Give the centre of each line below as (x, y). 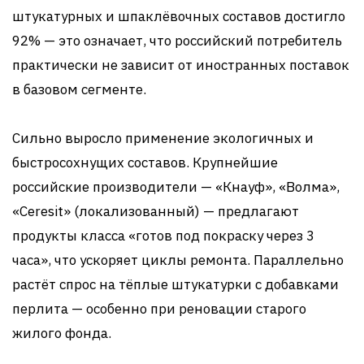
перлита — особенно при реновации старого (159, 308)
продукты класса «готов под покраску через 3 (163, 235)
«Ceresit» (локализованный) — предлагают (156, 211)
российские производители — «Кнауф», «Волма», (176, 186)
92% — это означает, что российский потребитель (177, 40)
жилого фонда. (62, 333)
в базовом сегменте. (79, 89)
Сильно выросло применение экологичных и (163, 138)
